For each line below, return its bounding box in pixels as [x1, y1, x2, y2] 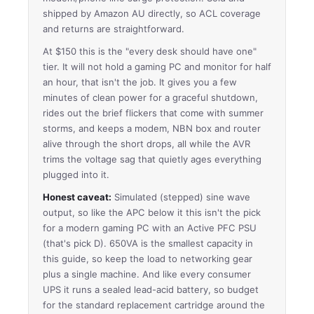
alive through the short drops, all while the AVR [43, 137, 250, 149]
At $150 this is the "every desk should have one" [43, 45, 257, 57]
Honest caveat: [43, 191, 111, 203]
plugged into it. [43, 168, 109, 180]
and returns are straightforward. [43, 22, 184, 34]
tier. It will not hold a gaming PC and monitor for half [43, 60, 271, 72]
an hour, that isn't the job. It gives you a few [43, 76, 237, 88]
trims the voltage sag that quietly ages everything [43, 153, 261, 165]
